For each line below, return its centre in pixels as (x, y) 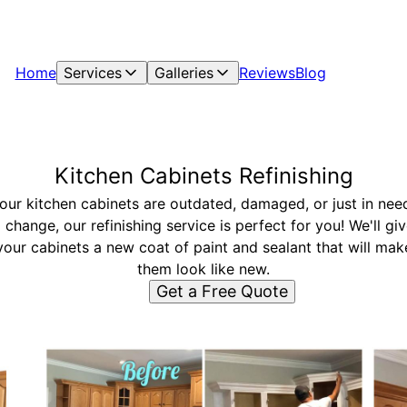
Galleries (184, 73)
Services (92, 73)
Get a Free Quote (222, 291)
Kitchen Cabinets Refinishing (203, 176)
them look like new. (203, 269)
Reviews (267, 73)
